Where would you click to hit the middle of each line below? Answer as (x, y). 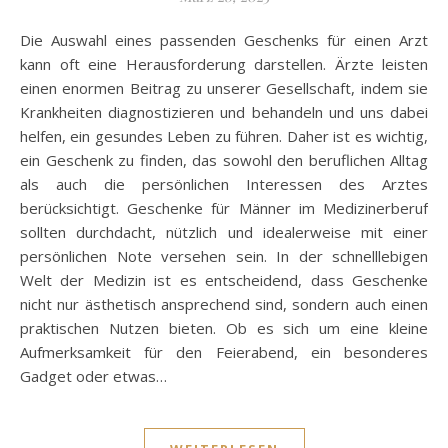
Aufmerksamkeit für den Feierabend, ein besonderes (224, 352)
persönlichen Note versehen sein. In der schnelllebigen (224, 256)
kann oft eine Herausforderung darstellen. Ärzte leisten (224, 64)
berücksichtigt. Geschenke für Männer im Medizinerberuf (224, 208)
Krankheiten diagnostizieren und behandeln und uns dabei (224, 112)
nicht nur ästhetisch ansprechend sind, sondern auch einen (224, 304)
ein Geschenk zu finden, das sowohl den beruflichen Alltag (224, 160)
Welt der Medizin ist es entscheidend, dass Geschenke (224, 280)
